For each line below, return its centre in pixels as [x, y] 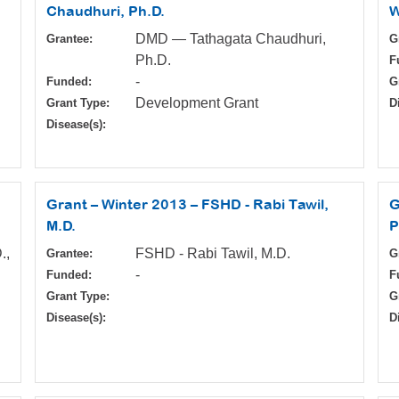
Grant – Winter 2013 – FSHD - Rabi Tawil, [187, 204]
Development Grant [197, 103]
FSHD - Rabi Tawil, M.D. [213, 254]
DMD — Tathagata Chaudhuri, [231, 39]
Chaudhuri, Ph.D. [106, 11]
